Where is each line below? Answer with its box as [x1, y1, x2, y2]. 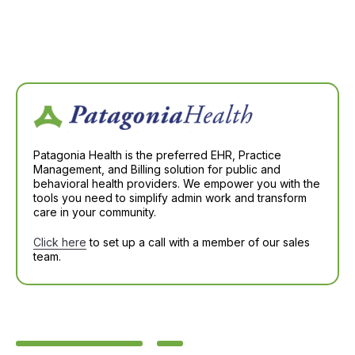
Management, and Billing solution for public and [33, 162, 281, 176]
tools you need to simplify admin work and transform [33, 190, 307, 204]
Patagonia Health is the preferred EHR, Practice [33, 147, 281, 162]
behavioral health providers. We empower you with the [33, 176, 320, 190]
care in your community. [33, 204, 156, 219]
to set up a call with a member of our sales [86, 235, 310, 249]
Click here [33, 235, 86, 249]
